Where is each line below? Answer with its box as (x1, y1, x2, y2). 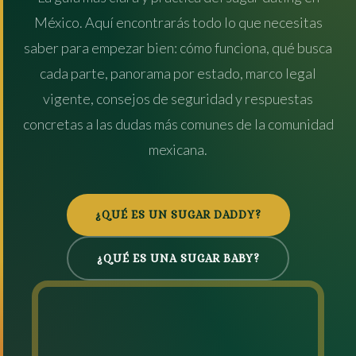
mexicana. (149, 141, 207, 158)
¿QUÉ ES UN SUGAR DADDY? (95, 208, 261, 221)
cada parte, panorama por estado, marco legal (40, 64, 316, 82)
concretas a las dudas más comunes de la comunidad (22, 115, 334, 133)
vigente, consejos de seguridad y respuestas (43, 90, 313, 107)
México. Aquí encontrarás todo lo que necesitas (33, 14, 323, 31)
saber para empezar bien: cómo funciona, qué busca (24, 39, 332, 56)
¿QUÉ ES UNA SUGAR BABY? (96, 251, 260, 265)
